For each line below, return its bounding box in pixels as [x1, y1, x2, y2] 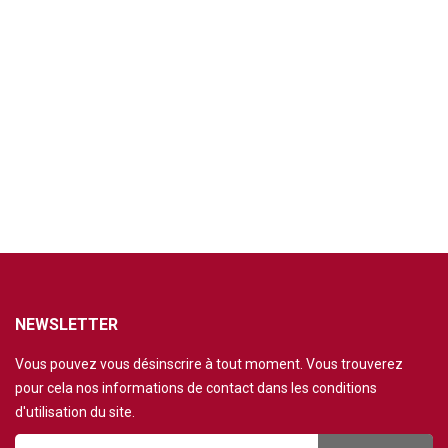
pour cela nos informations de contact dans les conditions [14, 380, 377, 396]
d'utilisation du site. [14, 404, 135, 420]
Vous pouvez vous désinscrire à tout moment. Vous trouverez [14, 356, 403, 372]
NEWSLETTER [14, 315, 118, 334]
